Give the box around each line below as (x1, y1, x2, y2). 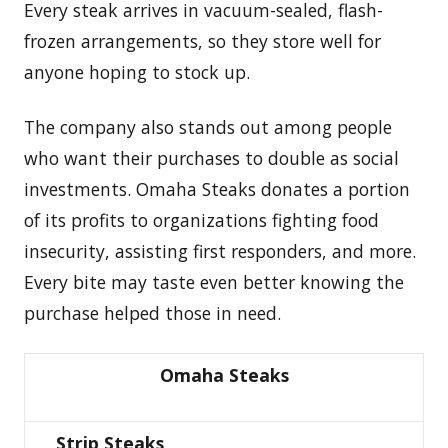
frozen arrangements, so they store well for (24, 29, 381, 54)
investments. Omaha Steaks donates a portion (24, 177, 410, 202)
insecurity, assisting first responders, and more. (24, 239, 416, 264)
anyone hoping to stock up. (24, 60, 250, 85)
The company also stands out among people (24, 115, 392, 140)
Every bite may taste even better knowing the (24, 270, 404, 295)
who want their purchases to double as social (24, 146, 399, 171)
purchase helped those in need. (24, 301, 281, 326)
